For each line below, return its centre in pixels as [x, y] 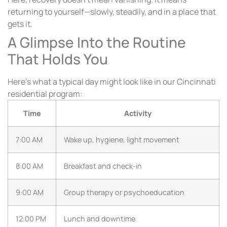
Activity [138, 113]
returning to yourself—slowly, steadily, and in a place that [112, 11]
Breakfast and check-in [103, 166]
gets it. [20, 24]
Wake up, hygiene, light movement [122, 139]
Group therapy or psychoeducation [124, 192]
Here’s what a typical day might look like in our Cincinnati [112, 81]
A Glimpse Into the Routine [97, 42]
